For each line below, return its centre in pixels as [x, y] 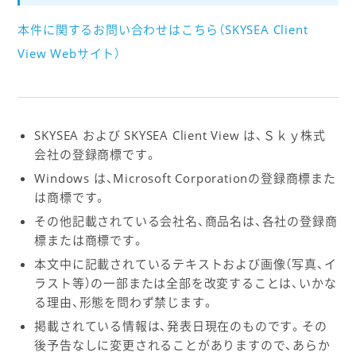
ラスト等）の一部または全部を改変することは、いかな [186, 282]
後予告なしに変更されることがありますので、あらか [182, 344]
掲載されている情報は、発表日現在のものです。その [181, 325]
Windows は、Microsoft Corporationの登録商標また [185, 178]
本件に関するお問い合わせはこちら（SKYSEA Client [163, 29]
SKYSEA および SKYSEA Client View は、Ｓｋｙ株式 [180, 135]
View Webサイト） [69, 53]
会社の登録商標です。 [96, 154]
